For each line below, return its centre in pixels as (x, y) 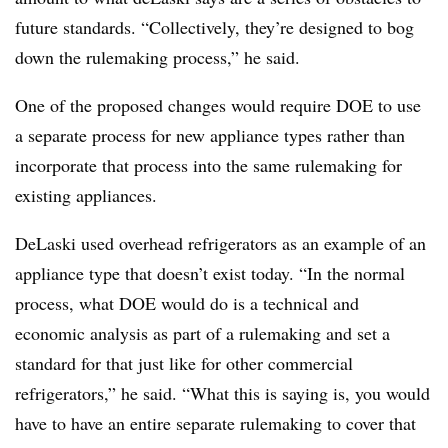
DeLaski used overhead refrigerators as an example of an (220, 243)
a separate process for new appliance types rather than (210, 135)
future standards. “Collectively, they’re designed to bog (214, 27)
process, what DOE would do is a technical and (187, 303)
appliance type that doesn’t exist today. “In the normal (210, 273)
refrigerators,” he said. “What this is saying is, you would (222, 393)
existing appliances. (89, 195)
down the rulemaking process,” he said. (157, 57)
